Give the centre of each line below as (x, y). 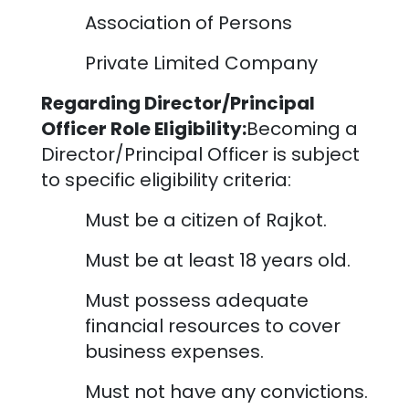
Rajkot (294, 220)
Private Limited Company (201, 63)
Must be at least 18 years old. (217, 260)
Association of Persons (188, 22)
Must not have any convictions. (226, 391)
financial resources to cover (212, 325)
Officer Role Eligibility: (143, 128)
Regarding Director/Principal (178, 103)
